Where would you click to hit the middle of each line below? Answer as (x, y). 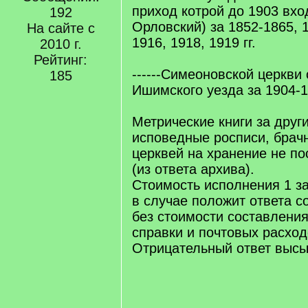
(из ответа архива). (193, 169)
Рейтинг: (60, 60)
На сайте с (60, 28)
